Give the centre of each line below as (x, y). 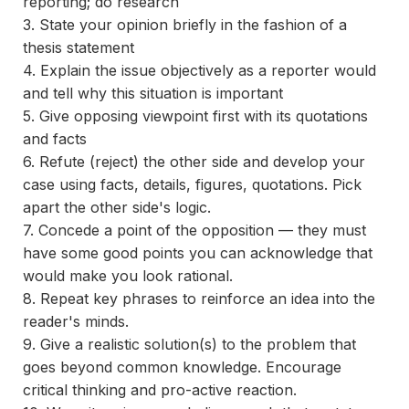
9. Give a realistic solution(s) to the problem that (189, 344)
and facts (55, 139)
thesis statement (79, 47)
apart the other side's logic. (117, 207)
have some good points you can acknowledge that (198, 253)
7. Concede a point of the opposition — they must (194, 230)
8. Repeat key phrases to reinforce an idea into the (199, 299)
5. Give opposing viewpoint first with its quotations (195, 116)
